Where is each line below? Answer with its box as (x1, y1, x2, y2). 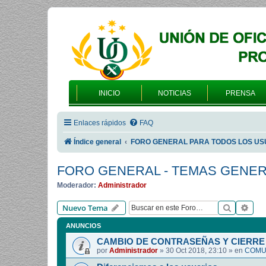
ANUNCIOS (66, 222, 101, 230)
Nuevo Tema (62, 202, 108, 214)
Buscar (232, 202, 257, 213)
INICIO (98, 89, 120, 97)
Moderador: (57, 180, 96, 189)
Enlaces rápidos (74, 119, 126, 127)
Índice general (74, 138, 121, 146)
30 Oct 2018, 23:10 (166, 246, 227, 255)
